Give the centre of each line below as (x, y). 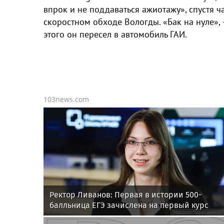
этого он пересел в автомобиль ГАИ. (115, 34)
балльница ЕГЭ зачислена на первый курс (129, 205)
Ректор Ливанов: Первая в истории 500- (125, 195)
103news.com (66, 99)
